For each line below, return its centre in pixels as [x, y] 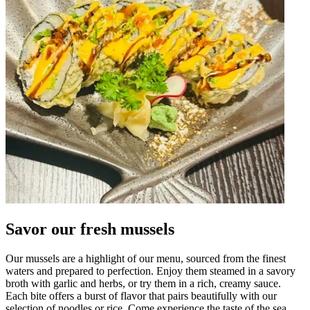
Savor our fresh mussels [90, 229]
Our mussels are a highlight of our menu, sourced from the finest [146, 258]
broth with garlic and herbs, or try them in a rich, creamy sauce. [143, 283]
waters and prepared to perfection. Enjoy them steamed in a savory [151, 271]
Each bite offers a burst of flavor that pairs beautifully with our [141, 295]
